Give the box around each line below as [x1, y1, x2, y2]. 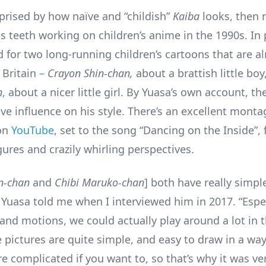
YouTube [11, 122, 54, 137]
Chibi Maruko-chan [52, 175, 144, 189]
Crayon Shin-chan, [47, 65, 136, 80]
